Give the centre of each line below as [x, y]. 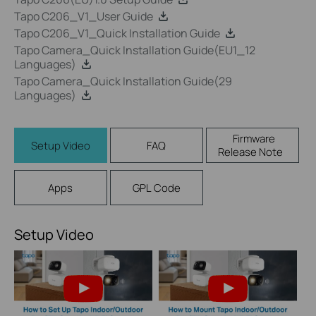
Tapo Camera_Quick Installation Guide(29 [123, 81]
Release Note [251, 152]
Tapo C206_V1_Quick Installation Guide [117, 33]
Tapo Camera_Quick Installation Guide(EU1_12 [135, 50]
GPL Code [156, 188]
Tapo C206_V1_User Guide [84, 16]
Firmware [254, 139]
